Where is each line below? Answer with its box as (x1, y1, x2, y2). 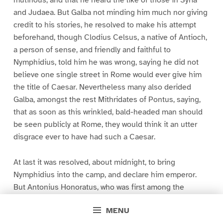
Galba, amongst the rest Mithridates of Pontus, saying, (13, 95, 201, 105)
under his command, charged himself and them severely (13, 207, 208, 217)
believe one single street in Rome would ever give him (13, 70, 202, 80)
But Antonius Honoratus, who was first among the (13, 182, 184, 192)
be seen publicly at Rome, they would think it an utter (13, 119, 197, 130)
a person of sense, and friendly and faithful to (13, 45, 171, 55)
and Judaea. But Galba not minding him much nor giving (13, 7, 208, 18)
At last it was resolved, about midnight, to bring (13, 157, 175, 167)
